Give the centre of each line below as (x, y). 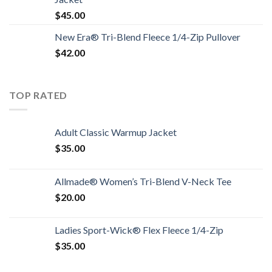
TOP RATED (39, 95)
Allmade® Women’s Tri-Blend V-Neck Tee (143, 182)
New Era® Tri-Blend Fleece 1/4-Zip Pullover (148, 36)
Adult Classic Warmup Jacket (116, 132)
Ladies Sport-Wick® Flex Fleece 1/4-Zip (139, 230)
